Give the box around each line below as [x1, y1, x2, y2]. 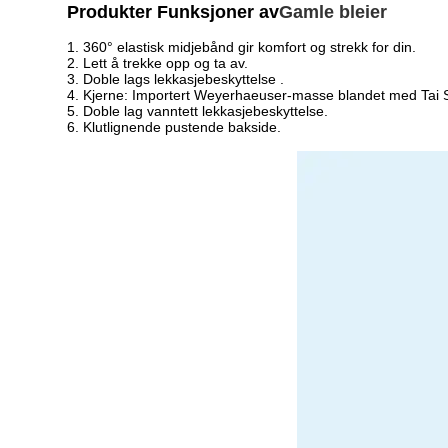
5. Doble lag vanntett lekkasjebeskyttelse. [67, 102, 329, 119]
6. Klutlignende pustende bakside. [67, 118, 282, 135]
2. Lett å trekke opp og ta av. [67, 54, 249, 71]
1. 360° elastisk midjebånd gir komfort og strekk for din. [67, 38, 417, 55]
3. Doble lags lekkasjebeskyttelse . [67, 70, 285, 87]
